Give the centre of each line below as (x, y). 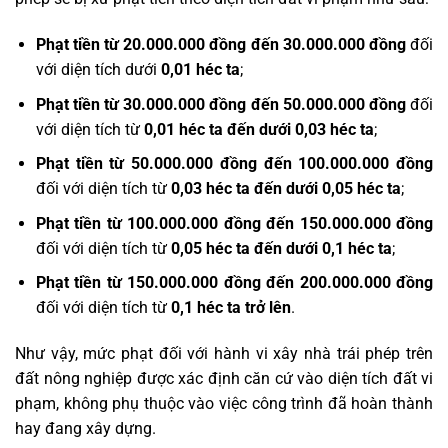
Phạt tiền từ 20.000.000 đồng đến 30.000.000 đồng (220, 45)
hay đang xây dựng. (85, 429)
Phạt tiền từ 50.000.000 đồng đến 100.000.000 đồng (234, 164)
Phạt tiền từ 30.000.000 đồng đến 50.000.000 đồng (220, 104)
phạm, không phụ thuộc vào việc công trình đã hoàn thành (224, 404)
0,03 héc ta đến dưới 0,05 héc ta (285, 189)
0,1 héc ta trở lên (230, 308)
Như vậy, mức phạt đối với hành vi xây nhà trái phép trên (224, 354)
